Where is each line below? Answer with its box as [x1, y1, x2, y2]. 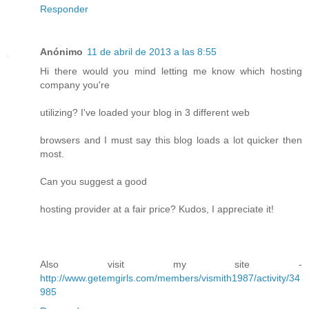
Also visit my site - [40, 258, 302, 270]
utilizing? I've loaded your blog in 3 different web [40, 106, 250, 118]
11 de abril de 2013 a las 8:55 [87, 46, 217, 57]
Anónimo [40, 46, 83, 57]
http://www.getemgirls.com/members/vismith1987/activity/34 [40, 272, 300, 283]
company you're [40, 79, 110, 90]
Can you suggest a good [40, 175, 147, 187]
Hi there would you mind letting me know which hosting [40, 65, 302, 77]
